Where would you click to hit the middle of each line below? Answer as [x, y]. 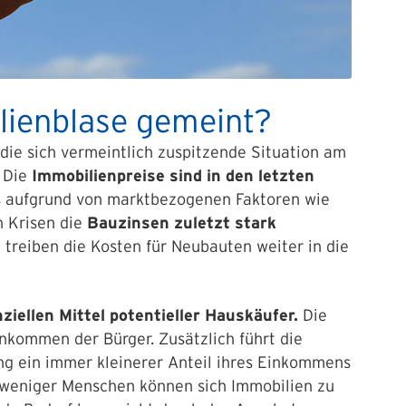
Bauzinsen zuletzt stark [182, 223]
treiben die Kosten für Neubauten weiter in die [177, 246]
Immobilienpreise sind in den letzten [173, 176]
